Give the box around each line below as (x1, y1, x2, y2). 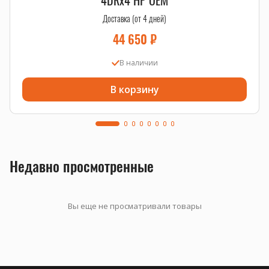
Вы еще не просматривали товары (67, 201, 202, 211)
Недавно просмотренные (10, 155, 154, 177)
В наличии (119, 58, 158, 68)
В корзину (110, 83, 159, 96)
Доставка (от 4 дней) (103, 12, 166, 25)
